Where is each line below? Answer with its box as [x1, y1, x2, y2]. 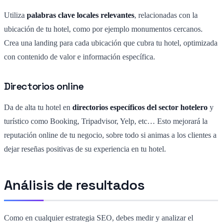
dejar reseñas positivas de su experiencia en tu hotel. [4, 145, 166, 154]
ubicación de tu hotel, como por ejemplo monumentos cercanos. [4, 25, 203, 34]
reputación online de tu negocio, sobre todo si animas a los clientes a [4, 131, 217, 140]
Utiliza [4, 11, 25, 20]
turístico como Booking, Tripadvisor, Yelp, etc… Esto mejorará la [4, 117, 208, 126]
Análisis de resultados [4, 176, 145, 194]
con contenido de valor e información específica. [4, 53, 155, 61]
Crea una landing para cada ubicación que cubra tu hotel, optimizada [4, 39, 218, 48]
